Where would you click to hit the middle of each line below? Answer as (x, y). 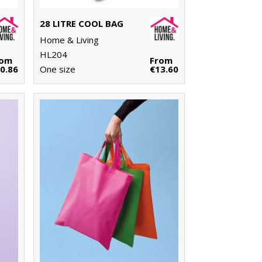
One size (57, 69)
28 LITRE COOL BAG (81, 24)
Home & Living (69, 40)
